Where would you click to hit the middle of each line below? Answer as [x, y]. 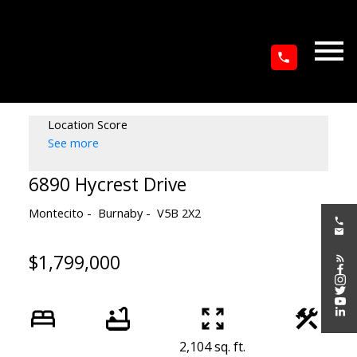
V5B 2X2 [178, 212]
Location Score [87, 124]
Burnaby [120, 212]
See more [73, 142]
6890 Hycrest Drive [107, 184]
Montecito [56, 212]
